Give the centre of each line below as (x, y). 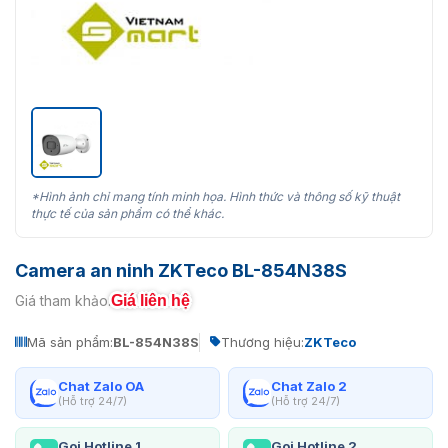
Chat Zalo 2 (309, 385)
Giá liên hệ (150, 300)
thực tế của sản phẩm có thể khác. (127, 213)
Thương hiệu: (262, 341)
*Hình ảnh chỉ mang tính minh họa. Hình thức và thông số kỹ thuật (215, 196)
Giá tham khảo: (63, 301)
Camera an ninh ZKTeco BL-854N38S (181, 270)
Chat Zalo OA (101, 385)
